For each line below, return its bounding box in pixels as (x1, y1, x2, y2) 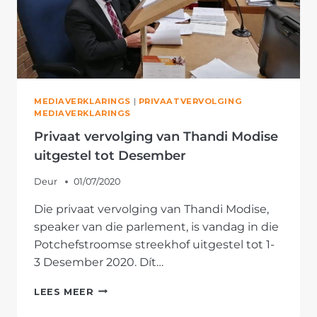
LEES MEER (34, 286, 94, 297)
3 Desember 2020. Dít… (34, 255, 163, 269)
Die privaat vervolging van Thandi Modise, (34, 202, 269, 216)
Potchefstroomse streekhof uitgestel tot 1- (34, 237, 275, 251)
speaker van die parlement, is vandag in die (34, 219, 279, 234)
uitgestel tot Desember (34, 147, 186, 163)
